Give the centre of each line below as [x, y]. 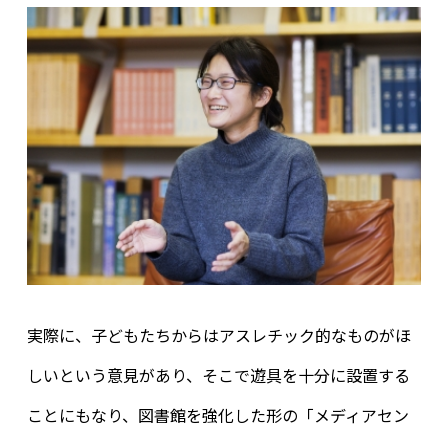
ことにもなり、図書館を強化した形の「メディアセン [217, 415]
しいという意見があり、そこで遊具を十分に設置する [218, 375]
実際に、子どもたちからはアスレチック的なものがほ [218, 335]
